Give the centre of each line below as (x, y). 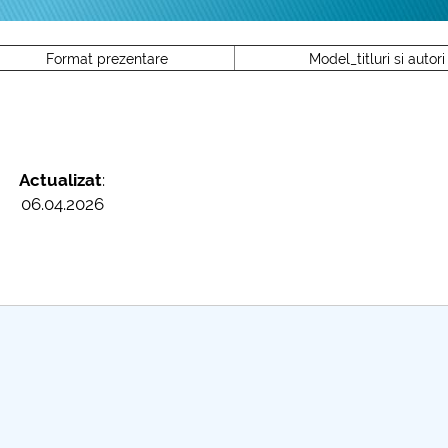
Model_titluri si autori (377, 59)
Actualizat (61, 180)
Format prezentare (106, 59)
